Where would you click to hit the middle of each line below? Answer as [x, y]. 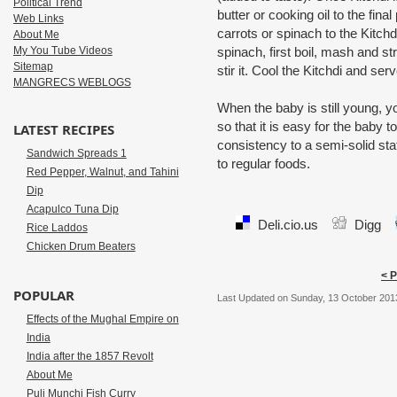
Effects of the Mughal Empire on [102, 319]
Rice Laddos [57, 228]
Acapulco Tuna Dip [72, 209]
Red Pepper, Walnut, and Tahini [102, 172]
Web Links [38, 19]
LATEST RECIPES [63, 129]
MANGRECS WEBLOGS [72, 82]
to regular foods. [263, 163]
